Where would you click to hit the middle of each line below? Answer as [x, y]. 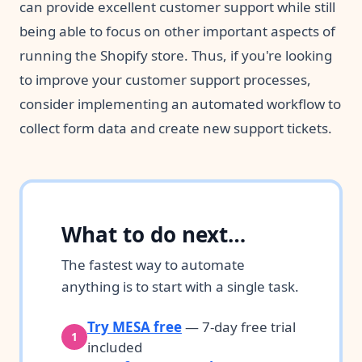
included [115, 347]
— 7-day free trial [239, 326]
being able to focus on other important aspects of [177, 31]
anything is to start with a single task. [180, 286]
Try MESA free [135, 326]
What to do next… [154, 234]
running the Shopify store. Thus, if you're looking [176, 55]
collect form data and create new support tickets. [176, 128]
